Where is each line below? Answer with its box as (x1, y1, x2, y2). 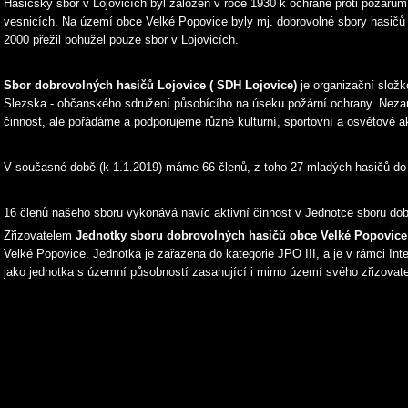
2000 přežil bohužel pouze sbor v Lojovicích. (4, 33, 239, 46)
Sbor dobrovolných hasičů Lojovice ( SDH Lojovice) (4, 78, 301, 92)
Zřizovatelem (4, 229, 76, 242)
